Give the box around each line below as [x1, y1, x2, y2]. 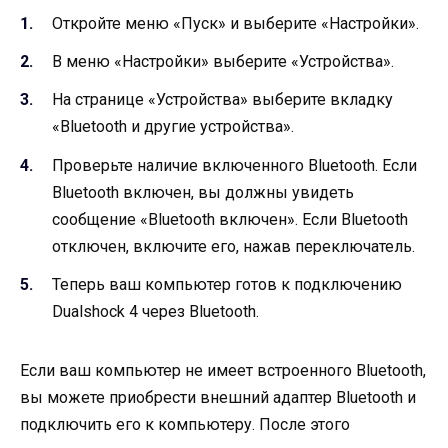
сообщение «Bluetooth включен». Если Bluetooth [52, 209, 408, 229]
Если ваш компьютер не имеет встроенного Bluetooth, [20, 360, 426, 380]
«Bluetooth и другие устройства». [52, 117, 294, 137]
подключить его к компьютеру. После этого [20, 414, 350, 434]
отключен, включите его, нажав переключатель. [52, 236, 415, 256]
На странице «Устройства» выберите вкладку [52, 90, 393, 110]
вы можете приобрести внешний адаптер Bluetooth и [20, 387, 416, 407]
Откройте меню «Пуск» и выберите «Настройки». [52, 13, 419, 33]
